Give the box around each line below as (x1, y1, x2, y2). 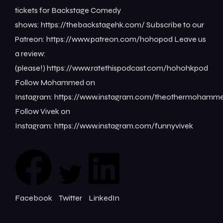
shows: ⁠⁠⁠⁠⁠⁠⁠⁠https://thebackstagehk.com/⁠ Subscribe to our (15, 19, 204, 29)
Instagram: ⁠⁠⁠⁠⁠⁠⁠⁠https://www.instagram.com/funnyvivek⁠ (15, 120, 193, 130)
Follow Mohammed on (15, 77, 95, 87)
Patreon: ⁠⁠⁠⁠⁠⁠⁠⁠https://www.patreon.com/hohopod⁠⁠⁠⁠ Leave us (15, 34, 206, 44)
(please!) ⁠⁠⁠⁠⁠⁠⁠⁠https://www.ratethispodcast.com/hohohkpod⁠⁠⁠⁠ (15, 63, 208, 73)
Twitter (59, 193, 82, 203)
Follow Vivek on (15, 106, 70, 116)
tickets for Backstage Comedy (15, 5, 121, 15)
